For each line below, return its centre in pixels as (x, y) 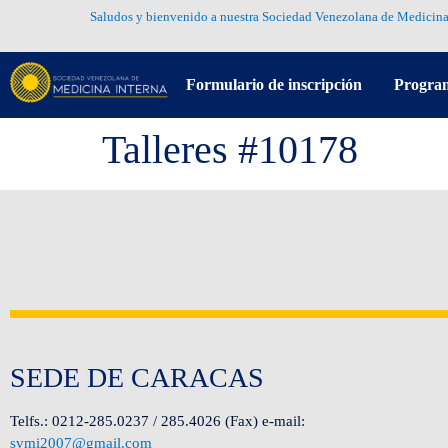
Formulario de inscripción (274, 84)
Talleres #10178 (230, 149)
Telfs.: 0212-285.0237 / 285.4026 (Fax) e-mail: (157, 421)
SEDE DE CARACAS (137, 378)
